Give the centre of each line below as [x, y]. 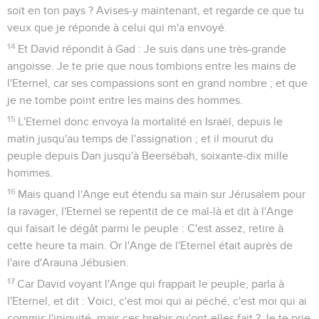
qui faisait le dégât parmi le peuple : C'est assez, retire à [145, 228]
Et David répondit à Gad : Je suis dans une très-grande [152, 49]
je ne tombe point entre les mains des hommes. [125, 100]
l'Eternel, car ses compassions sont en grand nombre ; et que [157, 83]
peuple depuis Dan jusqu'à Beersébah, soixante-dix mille [148, 156]
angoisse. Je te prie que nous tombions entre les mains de [152, 66]
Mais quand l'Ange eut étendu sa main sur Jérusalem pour [162, 194]
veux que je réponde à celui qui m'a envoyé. [117, 27]
